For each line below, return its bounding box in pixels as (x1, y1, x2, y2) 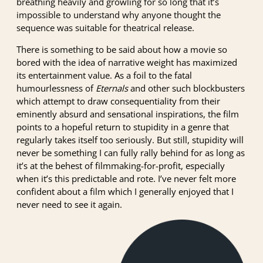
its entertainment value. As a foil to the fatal (16, 69, 192, 81)
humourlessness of (16, 82, 96, 94)
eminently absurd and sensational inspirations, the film (16, 107, 239, 120)
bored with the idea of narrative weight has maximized (16, 56, 237, 68)
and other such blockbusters (128, 82, 245, 94)
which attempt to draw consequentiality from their (16, 95, 220, 107)
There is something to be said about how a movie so (16, 43, 227, 55)
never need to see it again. (16, 198, 122, 210)
